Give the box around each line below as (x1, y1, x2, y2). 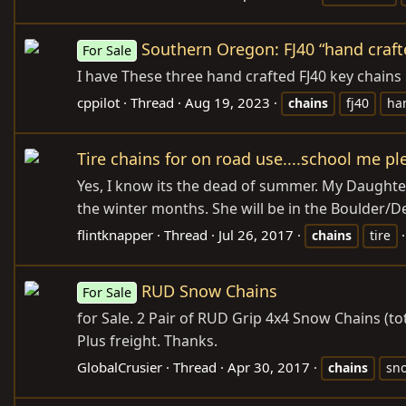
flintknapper (77, 225, 153, 244)
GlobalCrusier (77, 357, 162, 376)
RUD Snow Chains (141, 279, 278, 302)
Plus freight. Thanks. (77, 330, 217, 351)
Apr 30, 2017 (227, 357, 310, 376)
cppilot (77, 92, 120, 111)
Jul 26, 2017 (218, 225, 294, 244)
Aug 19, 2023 (185, 92, 270, 111)
